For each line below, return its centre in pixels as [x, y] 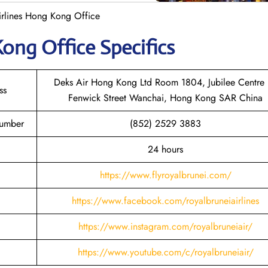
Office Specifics [108, 47]
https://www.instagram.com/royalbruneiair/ [165, 226]
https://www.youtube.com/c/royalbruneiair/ [165, 252]
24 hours [165, 149]
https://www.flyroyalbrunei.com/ [165, 175]
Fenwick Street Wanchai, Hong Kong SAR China [165, 98]
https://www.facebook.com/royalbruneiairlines [165, 200]
